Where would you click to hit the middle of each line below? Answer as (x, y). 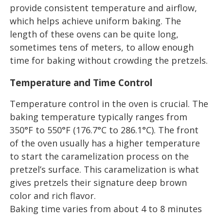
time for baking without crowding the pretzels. (109, 60)
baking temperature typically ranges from (99, 117)
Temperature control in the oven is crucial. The (109, 104)
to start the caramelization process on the (99, 156)
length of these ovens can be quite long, (94, 34)
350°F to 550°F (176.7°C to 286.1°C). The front (104, 130)
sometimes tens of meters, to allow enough (102, 47)
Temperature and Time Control (81, 82)
